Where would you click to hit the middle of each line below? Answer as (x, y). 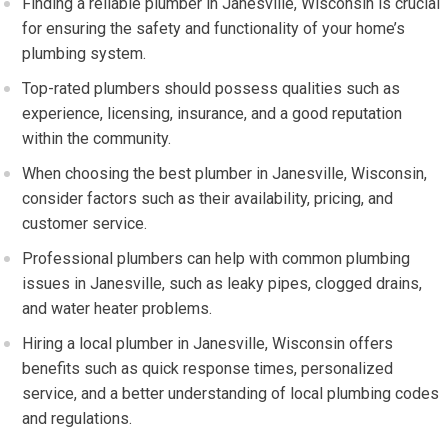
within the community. (97, 138)
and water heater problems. (117, 308)
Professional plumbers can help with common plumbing (216, 258)
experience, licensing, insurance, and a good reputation (212, 113)
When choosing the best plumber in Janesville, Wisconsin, (225, 173)
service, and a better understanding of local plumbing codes (231, 393)
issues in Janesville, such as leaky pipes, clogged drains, (222, 283)
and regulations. (77, 418)
